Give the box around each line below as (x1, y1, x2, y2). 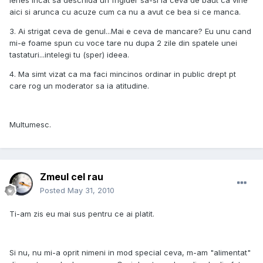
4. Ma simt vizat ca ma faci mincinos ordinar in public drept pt (9, 69, 236, 79)
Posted (40, 186, 68, 195)
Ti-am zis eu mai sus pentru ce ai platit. (9, 209, 154, 219)
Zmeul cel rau (40, 171, 103, 183)
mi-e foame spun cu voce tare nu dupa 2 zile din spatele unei (9, 38, 237, 48)
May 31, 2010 (68, 186, 114, 195)
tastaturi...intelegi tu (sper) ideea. (9, 50, 129, 60)
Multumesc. (9, 120, 51, 130)
